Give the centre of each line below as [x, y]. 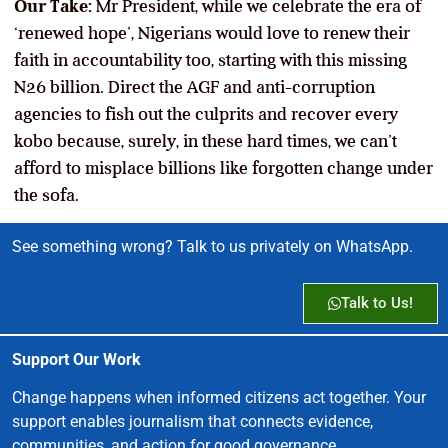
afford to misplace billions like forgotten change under [223, 167]
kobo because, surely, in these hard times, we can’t [205, 140]
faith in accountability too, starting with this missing [210, 59]
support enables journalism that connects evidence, [192, 421]
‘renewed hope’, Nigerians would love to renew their [212, 32]
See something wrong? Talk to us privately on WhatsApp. [212, 246]
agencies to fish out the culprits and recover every [206, 113]
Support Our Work [76, 359]
